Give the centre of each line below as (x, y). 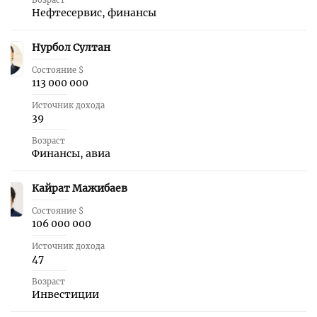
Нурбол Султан (71, 47)
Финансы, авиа (71, 154)
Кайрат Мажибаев (80, 188)
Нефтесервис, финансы (94, 13)
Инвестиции (65, 294)
